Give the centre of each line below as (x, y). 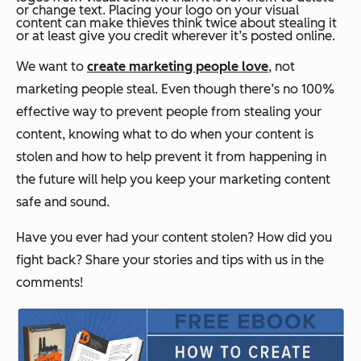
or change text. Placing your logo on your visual (158, 10)
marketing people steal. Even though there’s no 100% (175, 89)
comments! (50, 282)
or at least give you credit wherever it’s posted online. (176, 35)
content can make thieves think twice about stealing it (176, 23)
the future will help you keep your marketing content (173, 179)
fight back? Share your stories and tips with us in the (170, 259)
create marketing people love (178, 66)
